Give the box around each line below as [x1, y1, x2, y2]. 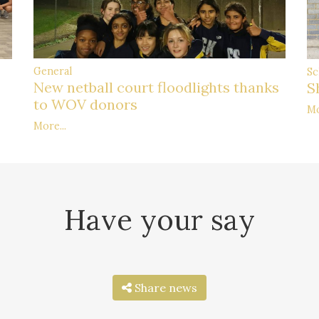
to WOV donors [33, 95, 137, 114]
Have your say [64, 201, 255, 238]
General [33, 65, 72, 78]
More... [33, 120, 66, 133]
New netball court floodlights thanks [33, 78, 279, 97]
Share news [135, 280, 197, 295]
